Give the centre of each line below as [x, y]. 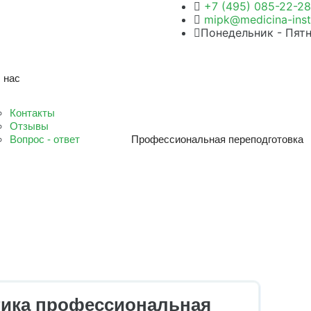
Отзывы [29, 126]
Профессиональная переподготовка [217, 139]
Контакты [32, 113]
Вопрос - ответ [45, 139]
